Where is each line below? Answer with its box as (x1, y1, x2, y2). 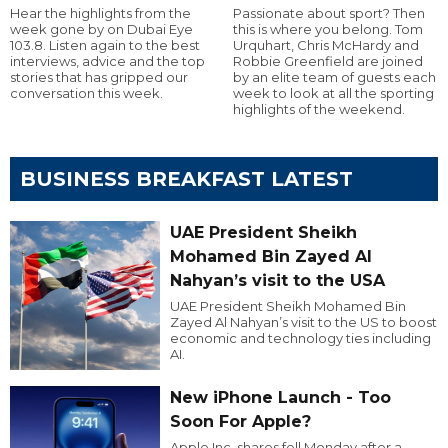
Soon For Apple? (169, 412, 311, 432)
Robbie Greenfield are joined (232, 52, 423, 69)
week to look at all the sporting (232, 84, 434, 101)
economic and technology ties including (169, 329, 431, 346)
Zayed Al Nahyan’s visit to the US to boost (169, 313, 437, 330)
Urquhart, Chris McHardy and (232, 36, 419, 53)
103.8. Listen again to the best (10, 36, 200, 53)
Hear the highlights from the (10, 4, 191, 21)
